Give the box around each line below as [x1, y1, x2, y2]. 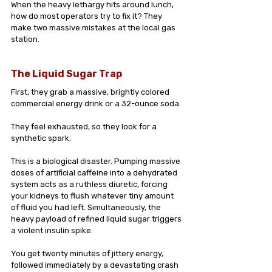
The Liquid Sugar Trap [11, 68, 122, 80]
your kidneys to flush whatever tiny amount [11, 191, 175, 200]
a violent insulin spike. [11, 226, 95, 235]
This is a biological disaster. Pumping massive [11, 157, 182, 166]
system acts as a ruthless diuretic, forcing [11, 180, 169, 189]
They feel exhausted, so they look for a [11, 122, 158, 131]
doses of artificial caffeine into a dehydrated [11, 168, 179, 177]
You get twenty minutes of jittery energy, [11, 249, 165, 258]
